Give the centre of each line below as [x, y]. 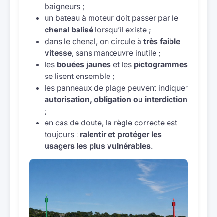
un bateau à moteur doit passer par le [111, 18]
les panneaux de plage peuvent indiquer [116, 88]
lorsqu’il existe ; [122, 30]
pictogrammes [161, 64]
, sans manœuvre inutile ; [116, 53]
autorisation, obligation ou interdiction [116, 99]
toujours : [62, 134]
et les [122, 64]
